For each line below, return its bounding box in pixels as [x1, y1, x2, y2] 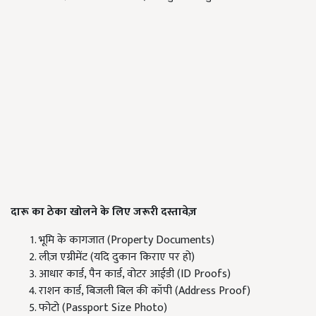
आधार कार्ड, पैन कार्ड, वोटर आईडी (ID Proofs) [39, 265, 231, 284]
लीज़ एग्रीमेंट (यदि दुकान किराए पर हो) [39, 248, 195, 267]
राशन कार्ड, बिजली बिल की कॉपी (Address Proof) [39, 281, 250, 301]
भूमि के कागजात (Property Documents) [39, 231, 214, 250]
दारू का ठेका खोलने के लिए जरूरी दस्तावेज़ [11, 202, 197, 222]
